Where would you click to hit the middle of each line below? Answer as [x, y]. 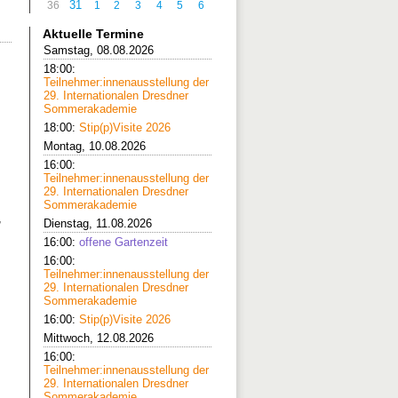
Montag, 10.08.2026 [95, 146]
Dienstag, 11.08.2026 [98, 223]
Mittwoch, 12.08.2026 [99, 338]
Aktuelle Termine [93, 34]
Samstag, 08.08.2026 [99, 50]
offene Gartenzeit [123, 242]
